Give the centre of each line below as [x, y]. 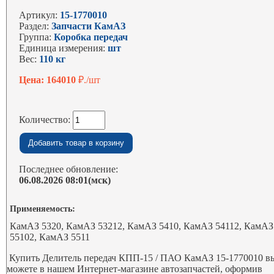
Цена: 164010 [49, 80]
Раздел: [35, 26]
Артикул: [40, 15]
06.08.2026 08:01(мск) [65, 180]
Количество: [46, 120]
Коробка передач [91, 37]
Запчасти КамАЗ [89, 26]
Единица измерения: [64, 48]
